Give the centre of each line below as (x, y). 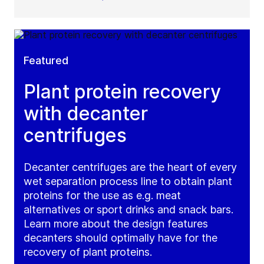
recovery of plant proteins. (88, 252)
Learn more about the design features (116, 223)
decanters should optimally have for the (121, 237)
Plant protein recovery (122, 91)
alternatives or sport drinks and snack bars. (128, 209)
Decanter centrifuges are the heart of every (130, 167)
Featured (46, 60)
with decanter (86, 113)
